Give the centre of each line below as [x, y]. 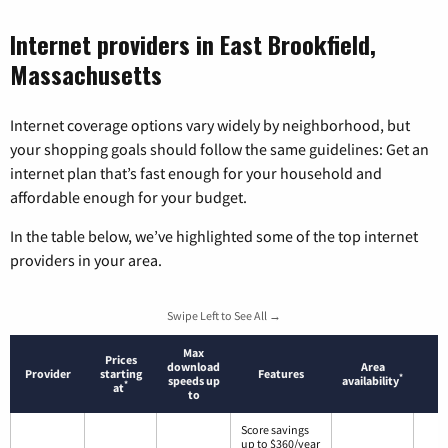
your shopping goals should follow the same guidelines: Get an [219, 148]
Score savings [275, 429]
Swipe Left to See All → [224, 315]
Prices [120, 359]
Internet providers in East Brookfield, [193, 43]
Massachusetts [86, 73]
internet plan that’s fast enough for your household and [196, 172]
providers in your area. [86, 259]
